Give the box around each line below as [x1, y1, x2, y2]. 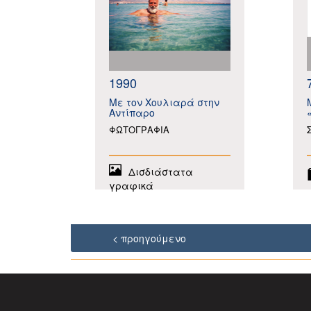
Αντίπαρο [109, 106, 155, 119]
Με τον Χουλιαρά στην [109, 95, 219, 109]
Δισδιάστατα [128, 165, 193, 178]
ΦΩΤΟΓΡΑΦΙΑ [109, 123, 169, 136]
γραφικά [109, 178, 153, 192]
